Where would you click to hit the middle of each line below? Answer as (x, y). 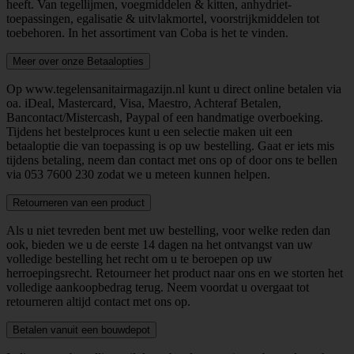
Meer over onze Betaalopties (78, 61)
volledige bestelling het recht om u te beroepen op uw (139, 258)
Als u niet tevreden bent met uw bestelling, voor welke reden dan (168, 230)
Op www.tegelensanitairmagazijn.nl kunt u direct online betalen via (174, 88)
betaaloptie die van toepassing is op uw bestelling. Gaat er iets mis (170, 145)
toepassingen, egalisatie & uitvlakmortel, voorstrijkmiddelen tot (163, 18)
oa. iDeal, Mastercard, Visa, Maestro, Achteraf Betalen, (144, 103)
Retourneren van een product (79, 202)
